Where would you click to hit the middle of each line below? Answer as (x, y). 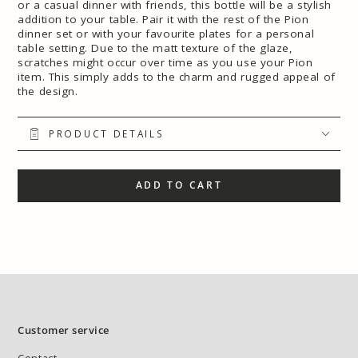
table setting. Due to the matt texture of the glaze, (155, 48)
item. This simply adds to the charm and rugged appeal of (177, 77)
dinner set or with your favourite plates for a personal (166, 34)
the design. (48, 91)
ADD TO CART (179, 185)
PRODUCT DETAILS (107, 134)
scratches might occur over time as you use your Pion (165, 63)
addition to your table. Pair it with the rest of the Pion (163, 20)
